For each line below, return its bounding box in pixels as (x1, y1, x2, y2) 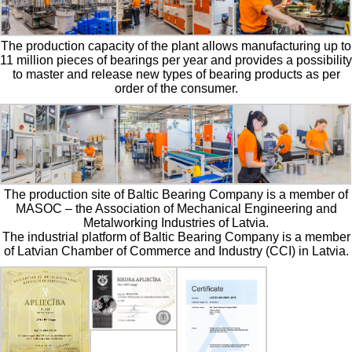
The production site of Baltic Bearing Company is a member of (4, 187, 348, 201)
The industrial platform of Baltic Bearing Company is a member (2, 229, 350, 244)
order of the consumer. (114, 82, 238, 96)
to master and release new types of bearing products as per (12, 68, 340, 82)
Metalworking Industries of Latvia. (83, 215, 269, 229)
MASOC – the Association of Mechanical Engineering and (15, 201, 337, 215)
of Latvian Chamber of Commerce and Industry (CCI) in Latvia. (3, 244, 349, 258)
